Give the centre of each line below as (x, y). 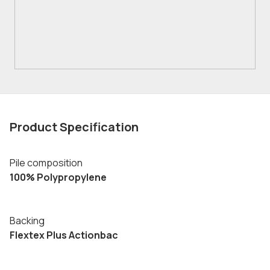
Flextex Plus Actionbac (64, 235)
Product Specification (74, 127)
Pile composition (46, 163)
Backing (27, 221)
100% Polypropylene (58, 177)
